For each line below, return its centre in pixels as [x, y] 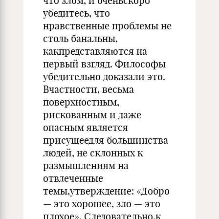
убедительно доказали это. [104, 77]
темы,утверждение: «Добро [106, 191]
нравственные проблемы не [107, 26]
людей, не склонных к [93, 153]
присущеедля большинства [106, 140]
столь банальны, [80, 38]
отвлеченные [73, 178]
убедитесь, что [77, 13]
